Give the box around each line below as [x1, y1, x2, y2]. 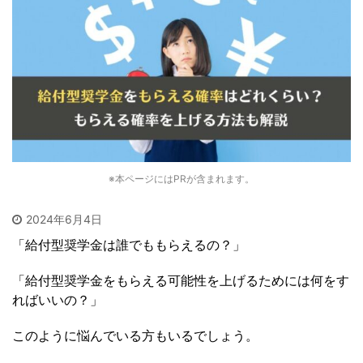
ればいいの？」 [12, 292, 103, 309]
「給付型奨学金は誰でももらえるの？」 [12, 237, 246, 254]
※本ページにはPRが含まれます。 [109, 173, 254, 186]
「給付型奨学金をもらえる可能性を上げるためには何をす [12, 272, 349, 289]
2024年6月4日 [26, 212, 102, 227]
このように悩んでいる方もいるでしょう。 [12, 327, 258, 344]
